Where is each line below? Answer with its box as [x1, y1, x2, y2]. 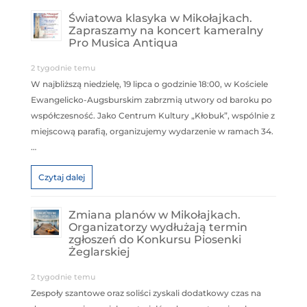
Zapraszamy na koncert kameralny [68, 24, 263, 38]
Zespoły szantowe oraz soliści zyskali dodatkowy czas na [30, 288, 261, 299]
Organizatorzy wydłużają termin [68, 221, 247, 234]
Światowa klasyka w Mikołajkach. [68, 12, 252, 25]
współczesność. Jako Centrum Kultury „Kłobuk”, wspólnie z [30, 110, 275, 121]
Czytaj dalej [38, 172, 85, 183]
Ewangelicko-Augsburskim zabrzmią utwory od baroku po [30, 95, 272, 106]
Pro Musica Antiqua [68, 36, 178, 50]
